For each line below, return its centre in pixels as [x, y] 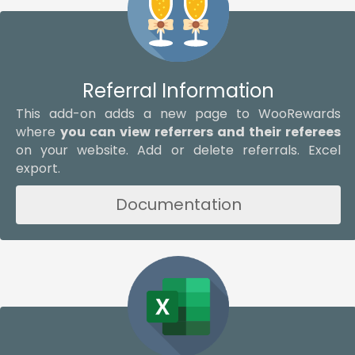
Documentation [178, 204]
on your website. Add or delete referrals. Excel [178, 150]
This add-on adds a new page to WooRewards [178, 113]
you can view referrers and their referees [200, 132]
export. [38, 168]
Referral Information [178, 90]
